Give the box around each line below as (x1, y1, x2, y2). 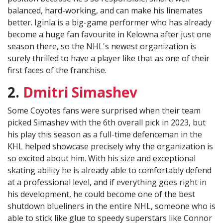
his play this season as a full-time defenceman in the (7, 129, 202, 140)
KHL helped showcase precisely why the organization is (7, 141, 213, 152)
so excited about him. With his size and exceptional (7, 153, 196, 164)
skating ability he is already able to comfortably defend (7, 165, 212, 176)
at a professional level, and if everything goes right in (7, 177, 207, 188)
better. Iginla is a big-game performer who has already (7, 17, 212, 28)
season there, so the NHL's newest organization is (7, 41, 196, 52)
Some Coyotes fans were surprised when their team (7, 105, 201, 116)
